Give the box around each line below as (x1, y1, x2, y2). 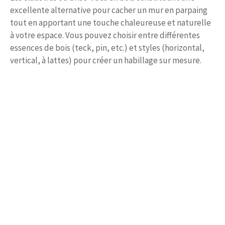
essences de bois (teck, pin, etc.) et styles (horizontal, (10, 42, 204, 54)
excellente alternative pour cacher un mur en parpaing (10, 5, 207, 16)
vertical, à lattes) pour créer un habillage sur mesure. (10, 55, 201, 66)
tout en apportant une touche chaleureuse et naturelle (10, 17, 211, 29)
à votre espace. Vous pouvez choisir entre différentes (10, 30, 200, 41)
